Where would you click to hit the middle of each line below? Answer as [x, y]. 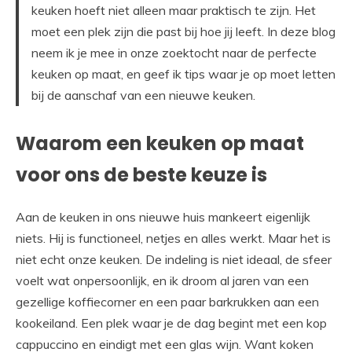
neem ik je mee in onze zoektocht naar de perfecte [174, 53]
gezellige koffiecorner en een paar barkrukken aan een [167, 302]
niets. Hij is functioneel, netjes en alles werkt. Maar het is [173, 238]
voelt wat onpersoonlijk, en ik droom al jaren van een [162, 281]
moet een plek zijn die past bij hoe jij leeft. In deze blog [183, 32]
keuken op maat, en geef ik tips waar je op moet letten [183, 74]
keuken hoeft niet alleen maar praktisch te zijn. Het [174, 11]
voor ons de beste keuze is [141, 175]
